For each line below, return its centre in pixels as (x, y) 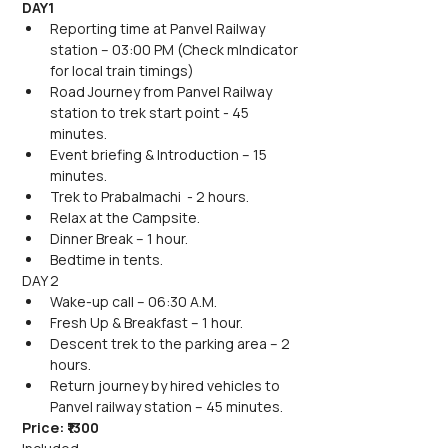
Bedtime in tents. (106, 259)
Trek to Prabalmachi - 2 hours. (149, 196)
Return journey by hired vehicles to (166, 385)
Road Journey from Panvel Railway (162, 91)
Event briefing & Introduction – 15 (160, 154)
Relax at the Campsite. (125, 217)
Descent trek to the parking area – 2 (171, 343)
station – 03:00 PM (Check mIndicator (175, 49)
